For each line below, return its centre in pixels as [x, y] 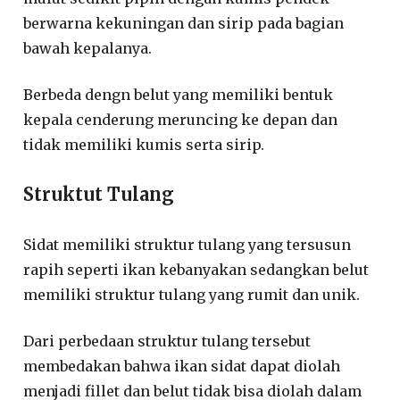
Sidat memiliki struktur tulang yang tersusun [187, 244]
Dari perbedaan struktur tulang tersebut [167, 341]
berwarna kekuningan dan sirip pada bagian [184, 23]
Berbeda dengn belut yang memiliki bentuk [179, 94]
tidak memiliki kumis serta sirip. [144, 144]
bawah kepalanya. [88, 48]
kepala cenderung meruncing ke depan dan [181, 119]
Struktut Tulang [99, 194]
